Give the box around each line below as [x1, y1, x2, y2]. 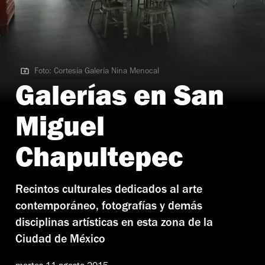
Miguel [15, 116, 105, 145]
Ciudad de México [15, 234, 105, 247]
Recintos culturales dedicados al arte [15, 185, 202, 197]
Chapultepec [15, 147, 183, 176]
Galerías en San [15, 85, 224, 114]
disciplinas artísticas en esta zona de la [15, 218, 213, 230]
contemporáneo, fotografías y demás [15, 201, 202, 214]
